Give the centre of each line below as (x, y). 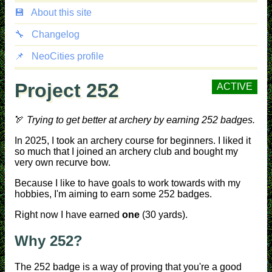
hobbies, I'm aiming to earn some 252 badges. (113, 194)
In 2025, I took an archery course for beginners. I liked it (133, 141)
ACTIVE (235, 87)
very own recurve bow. (63, 163)
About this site (60, 12)
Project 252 (67, 90)
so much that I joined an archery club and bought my (126, 152)
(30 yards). (164, 215)
